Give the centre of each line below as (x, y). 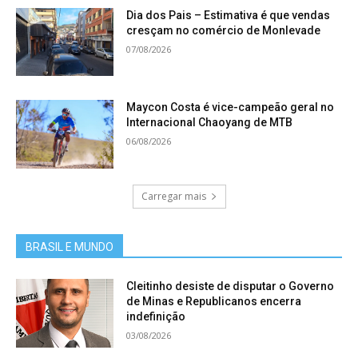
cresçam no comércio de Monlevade (224, 30)
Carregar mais (173, 196)
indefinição (156, 316)
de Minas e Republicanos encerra (214, 301)
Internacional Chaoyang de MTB (210, 123)
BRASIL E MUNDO (70, 247)
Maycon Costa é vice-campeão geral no (231, 107)
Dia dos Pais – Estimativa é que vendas (229, 15)
